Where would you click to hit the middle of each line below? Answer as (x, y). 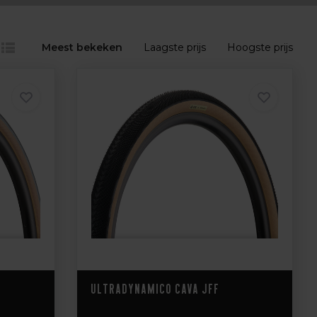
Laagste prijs (175, 47)
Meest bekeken (82, 47)
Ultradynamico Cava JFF (156, 289)
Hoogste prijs (260, 47)
